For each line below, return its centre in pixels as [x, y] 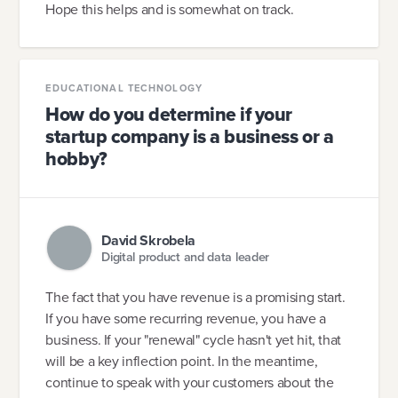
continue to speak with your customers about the [190, 382]
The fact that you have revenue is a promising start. [195, 297]
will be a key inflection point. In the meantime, [182, 361]
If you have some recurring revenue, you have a [186, 318]
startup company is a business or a [190, 137]
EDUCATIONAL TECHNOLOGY [124, 88]
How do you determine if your [169, 115]
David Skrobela [149, 240]
